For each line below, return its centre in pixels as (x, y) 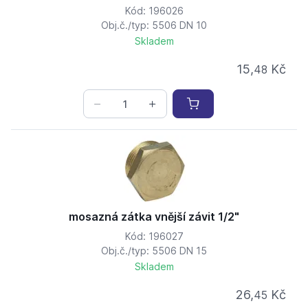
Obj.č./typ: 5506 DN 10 (154, 25)
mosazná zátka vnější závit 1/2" (154, 217)
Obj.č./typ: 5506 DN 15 (154, 251)
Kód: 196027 (154, 236)
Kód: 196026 (154, 11)
